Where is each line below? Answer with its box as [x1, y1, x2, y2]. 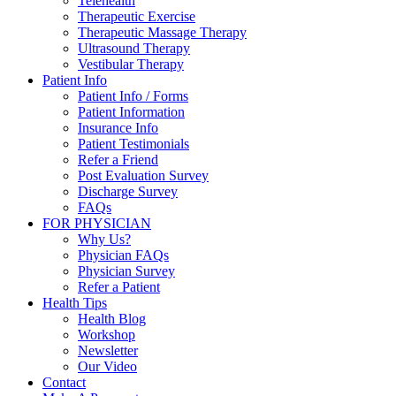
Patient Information [78, 103, 185, 119]
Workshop [78, 326, 135, 342]
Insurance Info [78, 119, 158, 135]
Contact [42, 374, 86, 390]
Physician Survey [78, 263, 175, 278]
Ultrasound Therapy [78, 40, 190, 56]
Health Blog [78, 310, 146, 326]
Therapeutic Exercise [78, 8, 195, 24]
